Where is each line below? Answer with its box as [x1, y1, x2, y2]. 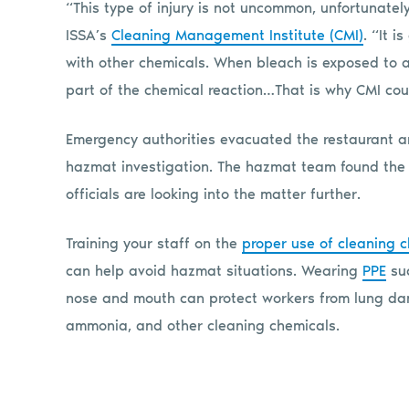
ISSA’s [66, 26, 111, 44]
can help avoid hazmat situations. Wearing [66, 261, 362, 279]
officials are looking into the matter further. [66, 184, 361, 203]
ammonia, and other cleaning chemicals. [66, 316, 340, 334]
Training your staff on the [66, 234, 242, 252]
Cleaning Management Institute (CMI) [111, 26, 363, 44]
